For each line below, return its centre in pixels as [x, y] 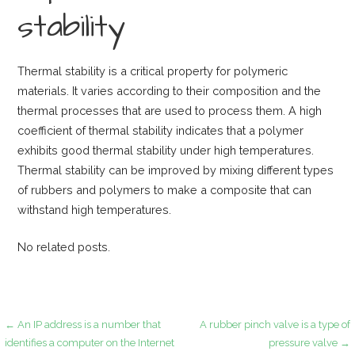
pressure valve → [309, 342]
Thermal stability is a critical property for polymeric [153, 71]
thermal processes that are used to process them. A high [170, 111]
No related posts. [64, 247]
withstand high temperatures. [95, 210]
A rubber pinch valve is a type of [275, 324]
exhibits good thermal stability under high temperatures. [166, 151]
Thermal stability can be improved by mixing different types [176, 170]
